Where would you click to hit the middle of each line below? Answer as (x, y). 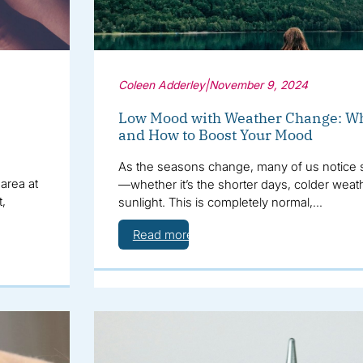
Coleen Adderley (161, 84)
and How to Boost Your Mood (215, 135)
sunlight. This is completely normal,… (220, 202)
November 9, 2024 (258, 84)
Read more (163, 234)
